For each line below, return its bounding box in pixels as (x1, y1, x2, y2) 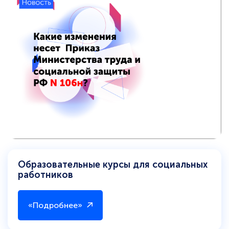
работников (18, 169, 73, 181)
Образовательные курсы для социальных (18, 159, 208, 171)
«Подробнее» (28, 200, 82, 211)
